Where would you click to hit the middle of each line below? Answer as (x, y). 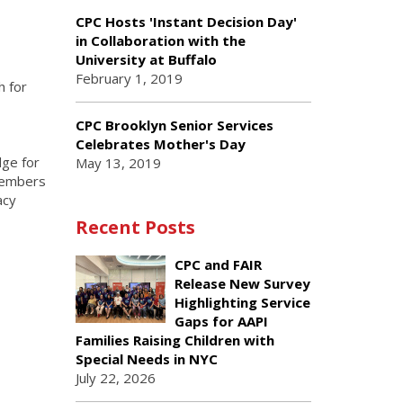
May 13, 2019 (118, 163)
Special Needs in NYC (146, 359)
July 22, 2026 (115, 378)
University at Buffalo (146, 59)
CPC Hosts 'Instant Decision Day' (186, 22)
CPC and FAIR (218, 264)
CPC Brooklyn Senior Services (174, 125)
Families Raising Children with (175, 340)
